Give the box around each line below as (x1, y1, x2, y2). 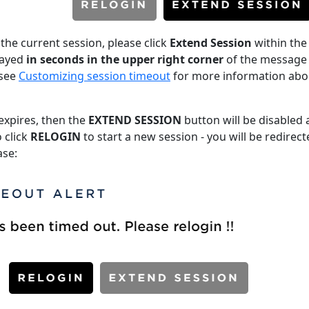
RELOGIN (30, 128, 81, 144)
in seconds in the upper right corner (26, 51, 223, 67)
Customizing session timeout (19, 68, 170, 83)
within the (252, 34, 307, 50)
